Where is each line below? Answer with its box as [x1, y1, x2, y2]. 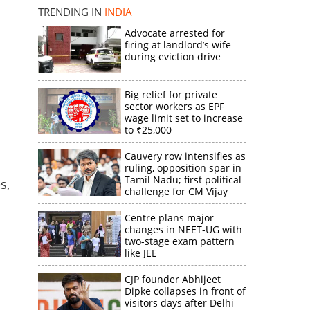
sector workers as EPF [124, 100, 224, 113]
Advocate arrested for [124, 26, 225, 39]
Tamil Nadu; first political [124, 173, 241, 186]
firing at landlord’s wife [124, 38, 231, 51]
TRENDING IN [37, 5, 104, 19]
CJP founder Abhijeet [124, 273, 221, 286]
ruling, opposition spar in [124, 161, 241, 174]
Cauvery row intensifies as [124, 149, 246, 163]
